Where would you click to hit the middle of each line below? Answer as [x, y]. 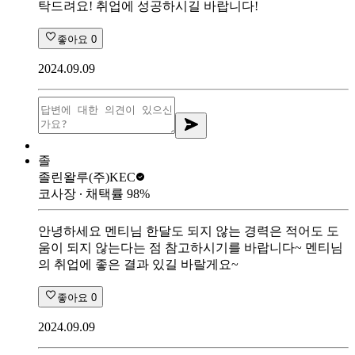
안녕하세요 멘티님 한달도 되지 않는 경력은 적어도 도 [189, 231]
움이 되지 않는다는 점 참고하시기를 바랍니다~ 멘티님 [191, 247]
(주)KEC [112, 177]
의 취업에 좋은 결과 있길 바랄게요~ [138, 264]
